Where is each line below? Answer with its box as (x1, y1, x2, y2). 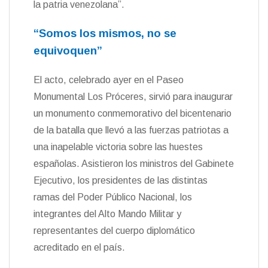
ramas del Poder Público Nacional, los (33, 191, 192, 202)
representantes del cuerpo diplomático (33, 225, 195, 236)
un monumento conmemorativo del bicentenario (33, 108, 232, 118)
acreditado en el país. (33, 242, 125, 252)
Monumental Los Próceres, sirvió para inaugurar (33, 91, 233, 102)
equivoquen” (33, 44, 102, 57)
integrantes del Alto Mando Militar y (33, 208, 181, 219)
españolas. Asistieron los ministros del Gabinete (33, 158, 234, 169)
